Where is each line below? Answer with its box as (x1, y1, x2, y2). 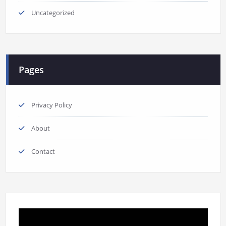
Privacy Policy (31, 100, 72, 110)
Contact (31, 147, 55, 156)
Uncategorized (31, 8, 75, 18)
